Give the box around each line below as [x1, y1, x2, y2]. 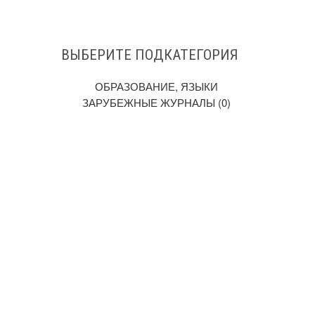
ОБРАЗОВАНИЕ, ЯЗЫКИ [94, 79, 218, 94]
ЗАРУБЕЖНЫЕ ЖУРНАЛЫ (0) [82, 95, 231, 110]
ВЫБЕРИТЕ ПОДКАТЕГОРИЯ [61, 46, 238, 63]
